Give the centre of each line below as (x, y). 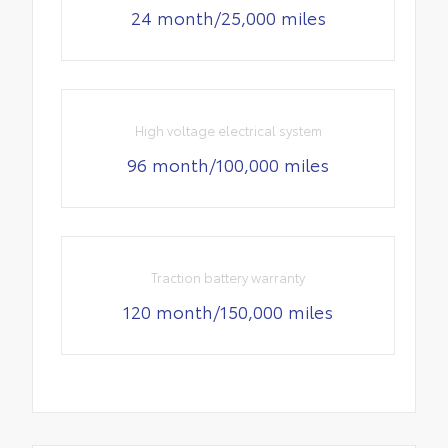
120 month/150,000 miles (228, 311)
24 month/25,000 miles (228, 16)
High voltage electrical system (228, 130)
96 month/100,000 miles (228, 164)
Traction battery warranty (228, 277)
